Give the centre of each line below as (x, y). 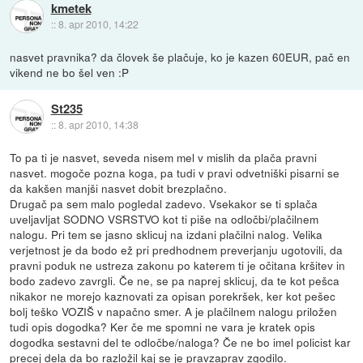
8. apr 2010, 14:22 (98, 23)
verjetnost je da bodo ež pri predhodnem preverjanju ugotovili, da (177, 249)
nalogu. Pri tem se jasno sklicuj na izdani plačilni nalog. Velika (167, 234)
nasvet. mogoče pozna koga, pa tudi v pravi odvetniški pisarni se (175, 172)
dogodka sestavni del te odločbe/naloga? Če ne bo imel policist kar (181, 342)
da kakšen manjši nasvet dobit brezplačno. (119, 188)
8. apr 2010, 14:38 (98, 124)
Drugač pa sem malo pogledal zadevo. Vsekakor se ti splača (164, 203)
